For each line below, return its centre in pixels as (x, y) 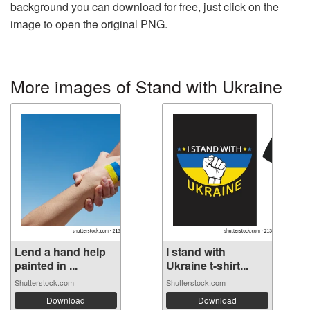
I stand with (196, 252)
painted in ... (46, 266)
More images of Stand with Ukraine (146, 86)
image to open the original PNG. (89, 24)
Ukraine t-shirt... (207, 266)
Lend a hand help (60, 252)
